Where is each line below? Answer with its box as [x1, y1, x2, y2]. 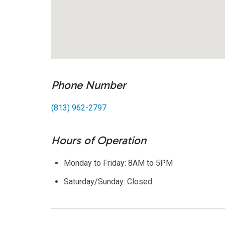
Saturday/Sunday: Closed [64, 177, 152, 187]
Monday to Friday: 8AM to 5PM [64, 158, 173, 168]
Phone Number [51, 78, 126, 92]
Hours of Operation [51, 134, 146, 148]
